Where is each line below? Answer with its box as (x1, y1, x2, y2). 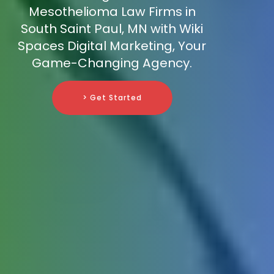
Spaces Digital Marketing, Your (18, 37, 206, 55)
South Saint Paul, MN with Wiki (21, 20, 203, 38)
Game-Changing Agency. (32, 54, 192, 72)
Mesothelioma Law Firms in (28, 3, 196, 21)
